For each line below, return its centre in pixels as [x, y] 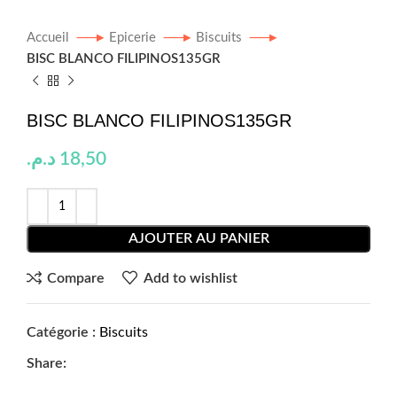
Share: [47, 363]
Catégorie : [61, 332]
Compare [76, 278]
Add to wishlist [190, 278]
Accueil [50, 38]
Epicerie [134, 38]
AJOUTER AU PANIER [198, 238]
